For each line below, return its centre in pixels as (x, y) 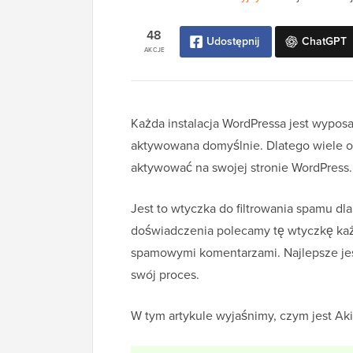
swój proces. (165, 275)
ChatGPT (324, 42)
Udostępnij (233, 42)
